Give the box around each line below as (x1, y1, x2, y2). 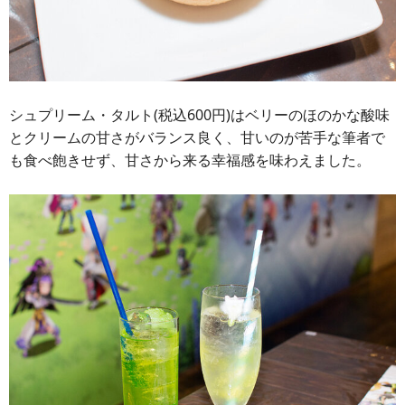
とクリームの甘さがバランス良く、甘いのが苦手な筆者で (9, 127, 385, 147)
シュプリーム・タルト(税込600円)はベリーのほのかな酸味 (9, 104, 390, 125)
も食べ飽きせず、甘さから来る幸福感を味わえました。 (9, 149, 371, 170)
